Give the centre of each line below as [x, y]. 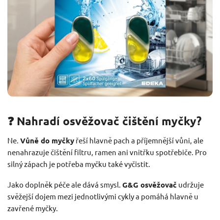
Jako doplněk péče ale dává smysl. [65, 184]
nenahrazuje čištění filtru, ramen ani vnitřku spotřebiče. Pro [107, 152]
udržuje [190, 184]
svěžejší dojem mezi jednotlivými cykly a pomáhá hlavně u [103, 196]
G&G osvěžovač [150, 184]
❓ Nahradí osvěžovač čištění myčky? [104, 121]
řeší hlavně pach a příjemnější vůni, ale [139, 140]
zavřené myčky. [33, 208]
